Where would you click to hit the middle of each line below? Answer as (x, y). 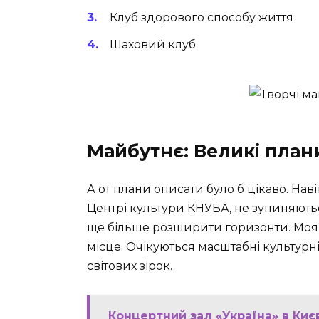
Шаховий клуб (153, 44)
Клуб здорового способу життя (202, 17)
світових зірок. (130, 266)
